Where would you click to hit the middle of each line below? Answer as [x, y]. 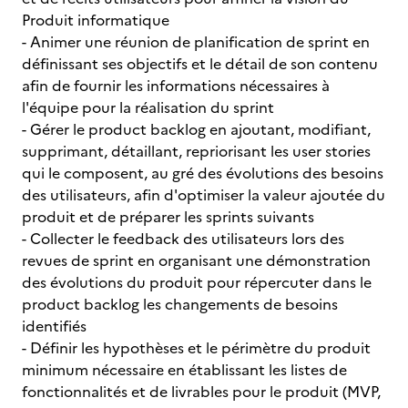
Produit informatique [97, 20]
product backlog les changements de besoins [180, 304]
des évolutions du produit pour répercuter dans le [197, 282]
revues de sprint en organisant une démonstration [196, 260]
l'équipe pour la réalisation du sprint [150, 107]
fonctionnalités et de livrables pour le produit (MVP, [201, 392]
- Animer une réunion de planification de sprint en [196, 42]
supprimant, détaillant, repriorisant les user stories [196, 151]
